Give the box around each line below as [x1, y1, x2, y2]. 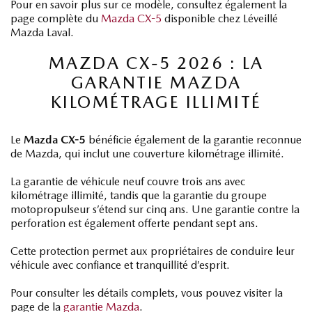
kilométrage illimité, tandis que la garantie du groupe [10, 188, 267, 202]
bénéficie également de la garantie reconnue [86, 132, 302, 146]
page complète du [10, 11, 98, 25]
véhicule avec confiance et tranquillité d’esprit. [10, 258, 230, 272]
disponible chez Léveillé [162, 11, 278, 25]
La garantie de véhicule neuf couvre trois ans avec [10, 174, 245, 188]
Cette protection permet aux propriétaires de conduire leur [10, 244, 295, 258]
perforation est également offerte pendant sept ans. [10, 216, 258, 230]
